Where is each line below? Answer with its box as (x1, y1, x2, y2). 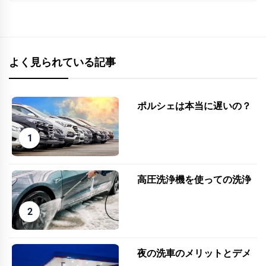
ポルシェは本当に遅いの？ (137, 100, 252, 112)
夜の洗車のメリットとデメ (137, 247, 252, 259)
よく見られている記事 (9, 55, 116, 68)
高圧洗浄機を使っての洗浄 (137, 173, 252, 185)
